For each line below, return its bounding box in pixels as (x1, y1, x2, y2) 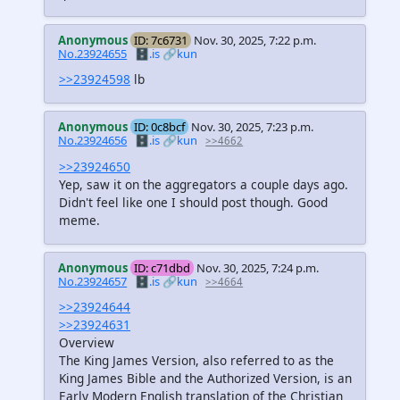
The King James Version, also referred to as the (59, 351, 334, 369)
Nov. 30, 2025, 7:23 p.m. (191, 119, 314, 136)
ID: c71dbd (134, 259, 191, 276)
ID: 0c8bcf (134, 119, 186, 136)
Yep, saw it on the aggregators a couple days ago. (59, 175, 348, 193)
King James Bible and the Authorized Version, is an (59, 369, 352, 387)
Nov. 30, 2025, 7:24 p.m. (196, 259, 320, 276)
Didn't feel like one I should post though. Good (59, 193, 328, 211)
